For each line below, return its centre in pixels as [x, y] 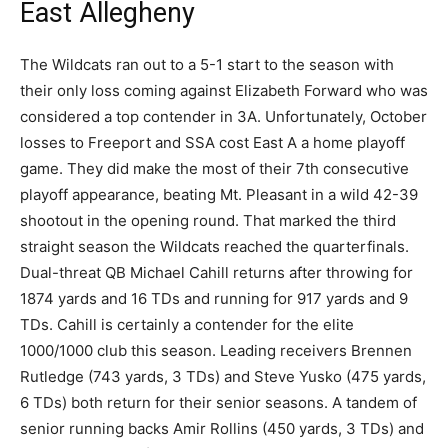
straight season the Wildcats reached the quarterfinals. [214, 247]
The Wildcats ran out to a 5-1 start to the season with [207, 65]
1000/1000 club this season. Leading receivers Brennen [216, 351]
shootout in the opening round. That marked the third [208, 221]
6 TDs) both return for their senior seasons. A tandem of [218, 403]
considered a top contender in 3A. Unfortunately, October [223, 117]
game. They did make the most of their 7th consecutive [214, 169]
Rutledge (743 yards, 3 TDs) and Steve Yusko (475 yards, [223, 377]
